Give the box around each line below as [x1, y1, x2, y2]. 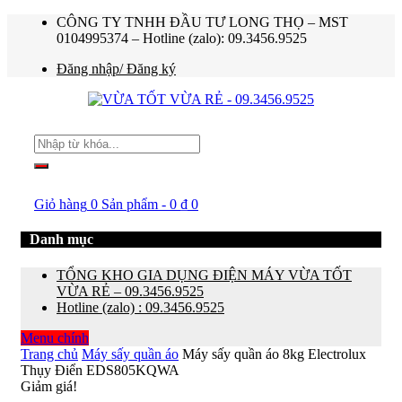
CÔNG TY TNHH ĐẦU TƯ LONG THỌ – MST [57, 14, 348, 30]
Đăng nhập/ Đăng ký [57, 61, 176, 76]
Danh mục [30, 232, 93, 248]
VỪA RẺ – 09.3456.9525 [57, 283, 204, 299]
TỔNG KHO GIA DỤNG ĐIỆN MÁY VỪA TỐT [57, 267, 352, 283]
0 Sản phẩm [91, 197, 158, 212]
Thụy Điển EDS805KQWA [21, 362, 179, 378]
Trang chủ [21, 345, 78, 362]
